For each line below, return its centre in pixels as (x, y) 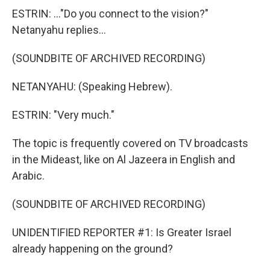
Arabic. (28, 176)
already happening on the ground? (93, 249)
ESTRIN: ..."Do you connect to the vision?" (110, 14)
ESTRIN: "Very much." (63, 115)
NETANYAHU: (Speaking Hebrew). (92, 86)
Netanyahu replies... (59, 30)
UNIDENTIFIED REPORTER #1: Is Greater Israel (122, 232)
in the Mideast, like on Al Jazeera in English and (124, 159)
